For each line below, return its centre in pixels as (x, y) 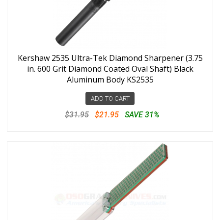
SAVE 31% (142, 115)
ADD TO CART (110, 98)
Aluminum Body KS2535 (110, 80)
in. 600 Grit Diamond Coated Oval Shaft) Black (110, 69)
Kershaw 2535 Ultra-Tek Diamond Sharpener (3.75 (110, 58)
